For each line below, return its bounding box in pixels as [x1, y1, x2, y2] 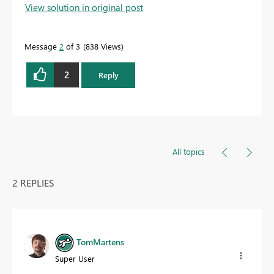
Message [24, 40, 59, 51]
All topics [172, 146, 205, 157]
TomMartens [76, 235, 124, 248]
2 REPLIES [12, 176, 54, 190]
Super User [55, 253, 95, 264]
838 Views [86, 40, 121, 51]
